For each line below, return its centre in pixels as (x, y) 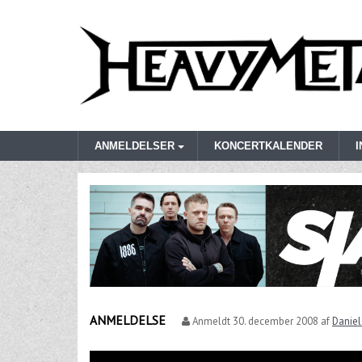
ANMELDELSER (135, 146)
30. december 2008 (276, 322)
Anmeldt (211, 322)
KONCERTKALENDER (268, 146)
